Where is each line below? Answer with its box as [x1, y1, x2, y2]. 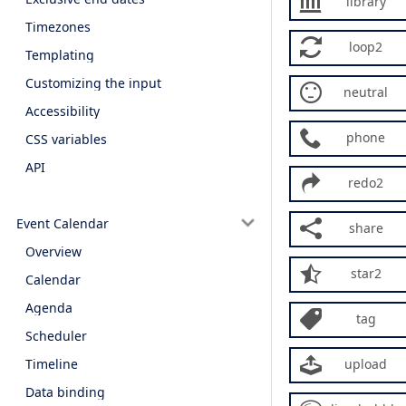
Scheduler [25, 326, 87, 344]
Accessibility [25, 102, 100, 121]
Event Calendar [15, 214, 109, 232]
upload [344, 355, 387, 372]
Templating [25, 46, 94, 64]
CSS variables [25, 130, 107, 149]
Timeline [25, 354, 78, 372]
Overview [25, 242, 82, 260]
